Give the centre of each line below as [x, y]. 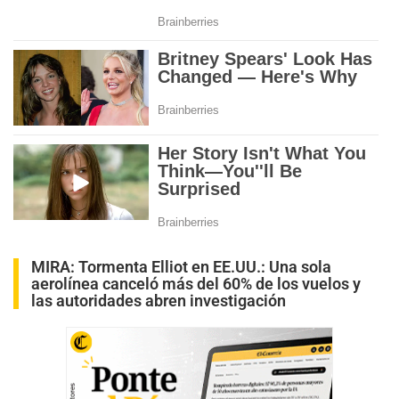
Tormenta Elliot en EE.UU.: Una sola [205, 266]
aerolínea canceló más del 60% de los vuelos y [196, 283]
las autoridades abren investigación [159, 300]
